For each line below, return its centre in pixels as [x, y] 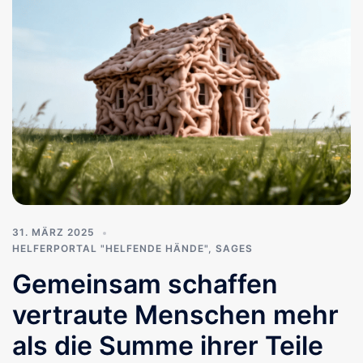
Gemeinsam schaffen [145, 284]
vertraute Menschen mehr [175, 315]
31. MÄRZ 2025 [53, 233]
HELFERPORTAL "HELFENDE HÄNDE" [110, 249]
